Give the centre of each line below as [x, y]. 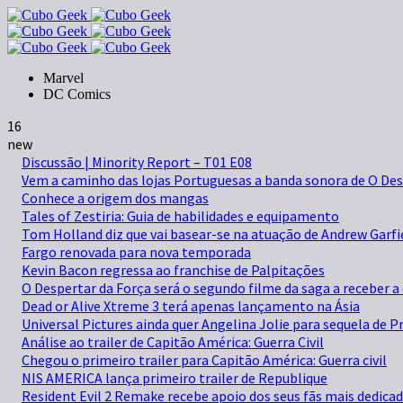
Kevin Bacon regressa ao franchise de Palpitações [173, 270]
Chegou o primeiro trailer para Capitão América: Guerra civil [204, 360]
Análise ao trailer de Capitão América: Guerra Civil [173, 342]
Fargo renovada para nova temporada [136, 252]
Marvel [63, 78]
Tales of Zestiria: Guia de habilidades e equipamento [180, 216]
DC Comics [77, 94]
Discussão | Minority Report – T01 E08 [137, 162]
